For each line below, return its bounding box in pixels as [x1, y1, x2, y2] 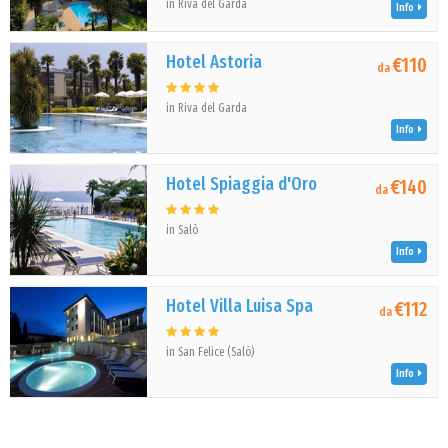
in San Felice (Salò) [166, 345, 255, 359]
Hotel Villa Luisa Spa [166, 295, 314, 317]
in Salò [166, 223, 199, 237]
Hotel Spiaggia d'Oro [166, 173, 318, 195]
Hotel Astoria [166, 51, 263, 73]
